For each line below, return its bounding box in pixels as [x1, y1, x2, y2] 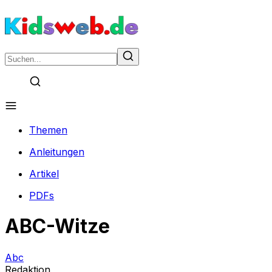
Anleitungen [29, 146, 84, 158]
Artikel [29, 168, 59, 180]
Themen [29, 124, 67, 136]
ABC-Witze [5, 214, 110, 239]
